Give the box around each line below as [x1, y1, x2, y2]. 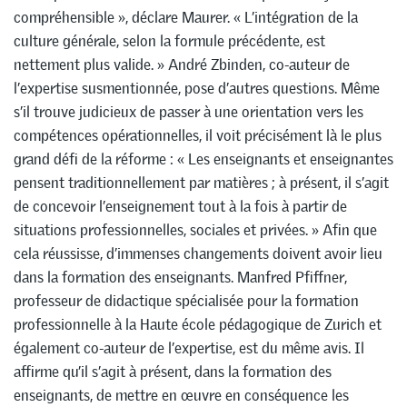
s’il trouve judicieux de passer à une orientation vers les [14, 102, 363, 123]
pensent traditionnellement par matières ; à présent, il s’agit [14, 173, 389, 194]
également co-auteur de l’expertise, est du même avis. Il [14, 338, 364, 359]
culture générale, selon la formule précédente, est [14, 31, 325, 52]
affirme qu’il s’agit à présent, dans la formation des [14, 362, 332, 382]
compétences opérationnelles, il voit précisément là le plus [14, 125, 382, 146]
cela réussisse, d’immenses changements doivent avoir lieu [14, 243, 382, 264]
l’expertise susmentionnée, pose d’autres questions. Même [14, 78, 380, 99]
